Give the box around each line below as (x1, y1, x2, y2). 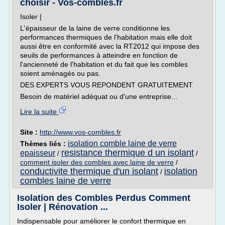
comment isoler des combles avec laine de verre (20, 158, 174, 166)
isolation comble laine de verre (68, 139, 177, 148)
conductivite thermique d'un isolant (20, 166, 158, 176)
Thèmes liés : (20, 140, 68, 148)
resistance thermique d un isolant (61, 148, 194, 158)
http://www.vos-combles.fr (40, 128, 121, 136)
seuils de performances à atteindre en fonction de (20, 51, 178, 59)
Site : (20, 128, 40, 136)
